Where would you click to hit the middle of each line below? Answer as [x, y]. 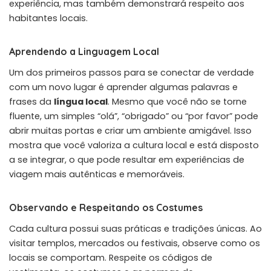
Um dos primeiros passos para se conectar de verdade [132, 72]
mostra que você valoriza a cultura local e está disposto [134, 145]
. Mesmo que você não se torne [177, 101]
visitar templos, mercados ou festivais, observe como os [135, 243]
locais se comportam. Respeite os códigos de [111, 257]
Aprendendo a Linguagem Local [84, 51]
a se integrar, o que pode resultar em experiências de [127, 159]
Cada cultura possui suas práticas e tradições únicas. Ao [135, 228]
